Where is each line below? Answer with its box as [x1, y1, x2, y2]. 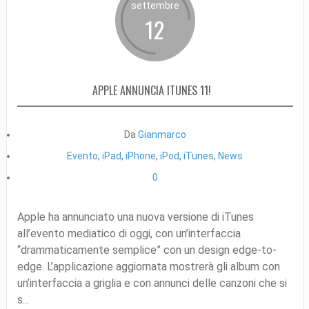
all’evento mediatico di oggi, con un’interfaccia [17, 226, 241, 240]
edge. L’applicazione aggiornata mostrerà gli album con [17, 259, 280, 273]
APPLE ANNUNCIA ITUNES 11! [92, 81, 211, 99]
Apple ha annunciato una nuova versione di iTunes [17, 210, 254, 223]
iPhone [126, 150, 157, 161]
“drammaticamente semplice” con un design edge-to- [17, 243, 277, 257]
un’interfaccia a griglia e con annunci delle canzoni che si [17, 276, 287, 290]
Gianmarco [137, 128, 186, 140]
